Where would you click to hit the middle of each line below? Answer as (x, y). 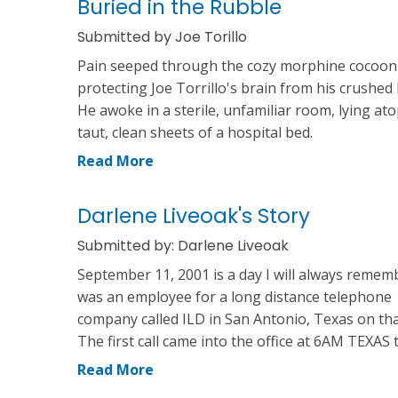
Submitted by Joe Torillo (162, 36)
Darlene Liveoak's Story (194, 215)
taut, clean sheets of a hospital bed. (195, 132)
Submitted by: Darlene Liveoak (183, 245)
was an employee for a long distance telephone (235, 296)
